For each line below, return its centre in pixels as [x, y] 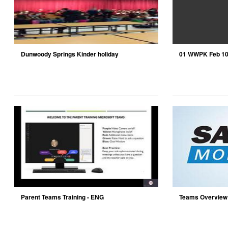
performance [40, 63]
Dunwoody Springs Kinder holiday [70, 54]
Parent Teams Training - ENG [62, 197]
